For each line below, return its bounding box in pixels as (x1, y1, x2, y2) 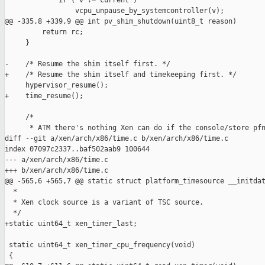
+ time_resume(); (5, 92, 83, 101)
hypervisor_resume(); (5, 81, 108, 90)
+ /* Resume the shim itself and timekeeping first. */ (5, 70, 237, 79)
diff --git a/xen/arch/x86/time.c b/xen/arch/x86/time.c (5, 134, 228, 143)
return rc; (5, 28, 83, 37)
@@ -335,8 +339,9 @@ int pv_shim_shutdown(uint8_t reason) (5, 17, 237, 26)
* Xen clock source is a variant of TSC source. (5, 198, 203, 207)
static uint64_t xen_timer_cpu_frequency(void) (5, 241, 195, 250)
